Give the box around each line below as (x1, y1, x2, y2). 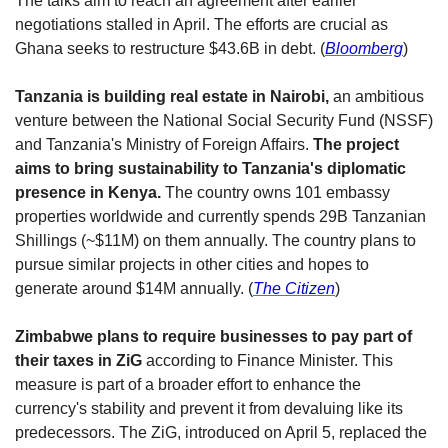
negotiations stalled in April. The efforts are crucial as (15, 16, 388, 34)
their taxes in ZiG (15, 352, 142, 370)
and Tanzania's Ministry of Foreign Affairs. (15, 136, 313, 154)
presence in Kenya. (15, 184, 161, 202)
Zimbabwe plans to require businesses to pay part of (15, 328, 412, 346)
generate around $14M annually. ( (15, 280, 253, 298)
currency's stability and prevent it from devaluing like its (15, 400, 403, 418)
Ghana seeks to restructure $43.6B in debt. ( (15, 40, 325, 58)
